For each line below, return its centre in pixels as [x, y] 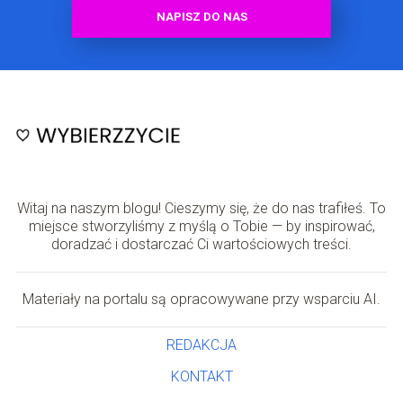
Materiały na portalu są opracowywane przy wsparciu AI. [201, 299]
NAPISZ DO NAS [201, 16]
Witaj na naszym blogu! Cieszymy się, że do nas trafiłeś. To [201, 208]
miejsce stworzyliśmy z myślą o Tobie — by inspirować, [201, 226]
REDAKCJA [201, 345]
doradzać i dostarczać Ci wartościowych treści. [201, 244]
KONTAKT [201, 376]
